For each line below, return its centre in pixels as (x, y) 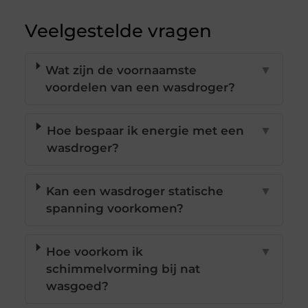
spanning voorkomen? (114, 209)
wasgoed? (77, 286)
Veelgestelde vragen (118, 31)
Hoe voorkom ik (94, 252)
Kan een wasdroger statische (134, 191)
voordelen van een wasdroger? (141, 88)
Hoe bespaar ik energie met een (146, 131)
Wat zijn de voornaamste (121, 70)
